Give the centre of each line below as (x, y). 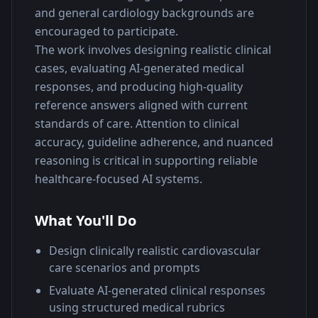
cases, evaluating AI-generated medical (139, 68)
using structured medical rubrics (137, 307)
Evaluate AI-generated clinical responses (157, 290)
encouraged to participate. (106, 31)
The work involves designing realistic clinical (153, 50)
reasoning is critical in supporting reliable (146, 160)
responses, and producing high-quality (139, 87)
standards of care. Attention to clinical (137, 124)
